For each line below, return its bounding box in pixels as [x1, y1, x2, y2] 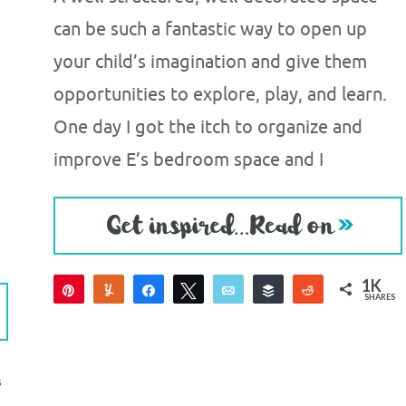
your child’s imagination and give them [53, 51, 367, 74]
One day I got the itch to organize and [53, 116, 362, 140]
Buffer [286, 282, 324, 298]
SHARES [364, 292, 396, 303]
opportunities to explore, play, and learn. [53, 83, 387, 107]
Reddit [326, 282, 365, 298]
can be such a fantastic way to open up [53, 18, 367, 42]
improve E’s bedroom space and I [53, 149, 324, 172]
